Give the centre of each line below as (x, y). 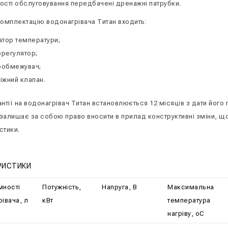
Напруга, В (119, 187)
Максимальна (191, 187)
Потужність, (62, 187)
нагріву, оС (186, 213)
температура (189, 200)
